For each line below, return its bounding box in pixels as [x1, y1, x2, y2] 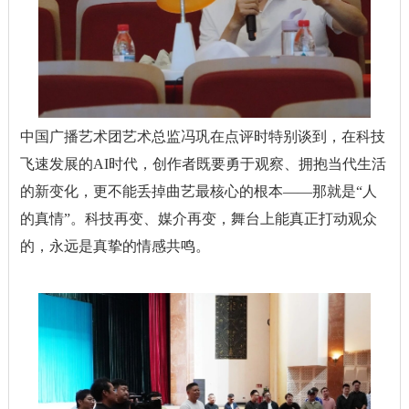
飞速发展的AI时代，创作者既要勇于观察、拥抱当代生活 [19, 155, 386, 172]
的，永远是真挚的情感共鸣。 [19, 237, 210, 254]
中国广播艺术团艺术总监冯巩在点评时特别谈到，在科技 [19, 128, 385, 144]
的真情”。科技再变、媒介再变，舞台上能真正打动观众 [19, 210, 377, 226]
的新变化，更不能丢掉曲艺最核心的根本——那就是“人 [19, 183, 377, 199]
